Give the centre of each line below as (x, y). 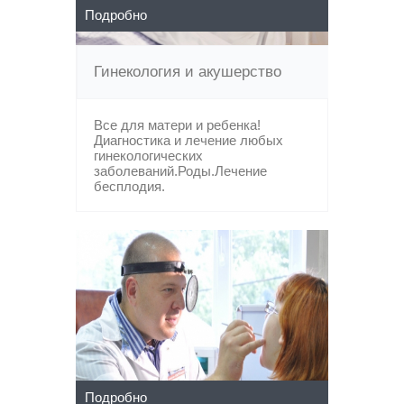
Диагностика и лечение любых (188, 140)
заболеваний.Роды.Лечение (180, 171)
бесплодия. (129, 186)
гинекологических (148, 156)
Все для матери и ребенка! (177, 125)
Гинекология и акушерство (188, 72)
